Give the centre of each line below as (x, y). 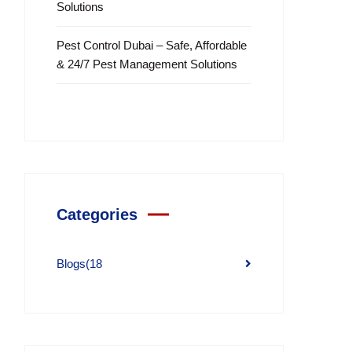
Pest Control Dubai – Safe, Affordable (152, 45)
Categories (97, 214)
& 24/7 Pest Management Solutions (147, 64)
